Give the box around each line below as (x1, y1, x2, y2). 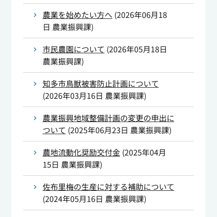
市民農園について (42, 43, 105, 55)
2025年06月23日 (70, 124, 128, 136)
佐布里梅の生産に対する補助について (42, 181, 174, 193)
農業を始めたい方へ (42, 9, 112, 21)
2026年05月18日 (108, 43, 167, 55)
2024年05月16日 (45, 193, 103, 205)
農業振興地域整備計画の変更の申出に (42, 112, 174, 124)
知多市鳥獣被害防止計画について (42, 77, 159, 90)
